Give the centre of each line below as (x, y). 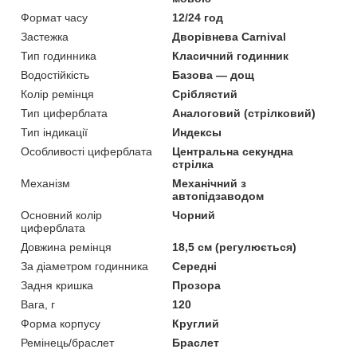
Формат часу (54, 17)
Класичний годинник (231, 55)
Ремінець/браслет (67, 342)
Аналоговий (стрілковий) (244, 113)
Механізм (45, 183)
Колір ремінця (57, 94)
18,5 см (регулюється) (235, 247)
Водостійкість (55, 75)
